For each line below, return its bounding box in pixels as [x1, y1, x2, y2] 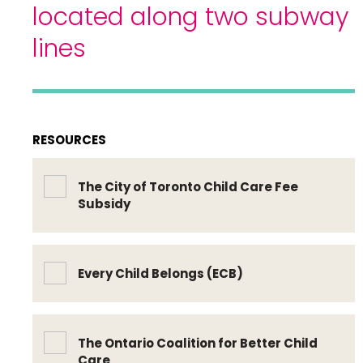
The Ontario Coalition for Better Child [78, 335, 318, 352]
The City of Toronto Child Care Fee [78, 178, 298, 195]
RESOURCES [32, 131, 106, 148]
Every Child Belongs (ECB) [78, 265, 243, 282]
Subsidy [78, 195, 130, 212]
